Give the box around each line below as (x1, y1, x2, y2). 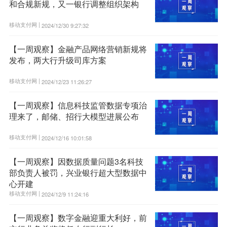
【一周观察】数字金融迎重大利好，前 (9, 211, 147, 223)
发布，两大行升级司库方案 (9, 54, 106, 66)
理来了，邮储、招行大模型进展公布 (9, 110, 139, 122)
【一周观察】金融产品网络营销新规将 (9, 43, 147, 55)
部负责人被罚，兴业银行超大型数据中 (9, 166, 147, 178)
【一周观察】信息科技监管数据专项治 (9, 99, 147, 111)
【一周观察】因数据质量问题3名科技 (9, 155, 143, 167)
